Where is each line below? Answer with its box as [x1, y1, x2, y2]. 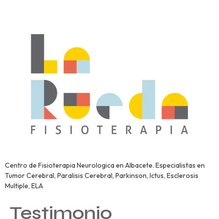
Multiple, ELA [5, 181, 43, 191]
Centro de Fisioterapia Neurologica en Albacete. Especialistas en [5, 161, 205, 170]
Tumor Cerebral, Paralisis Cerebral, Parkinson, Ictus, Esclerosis [5, 171, 198, 180]
